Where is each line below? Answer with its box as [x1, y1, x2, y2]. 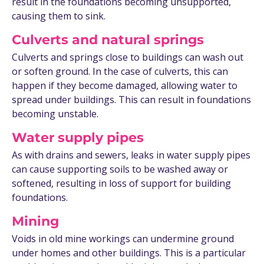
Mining [12, 213, 59, 230]
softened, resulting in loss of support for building [12, 177, 231, 190]
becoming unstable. [12, 107, 98, 121]
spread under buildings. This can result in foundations [12, 93, 251, 107]
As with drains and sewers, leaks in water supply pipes [12, 148, 250, 162]
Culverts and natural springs [12, 32, 204, 48]
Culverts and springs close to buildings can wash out [12, 51, 243, 64]
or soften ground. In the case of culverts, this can [12, 65, 228, 78]
